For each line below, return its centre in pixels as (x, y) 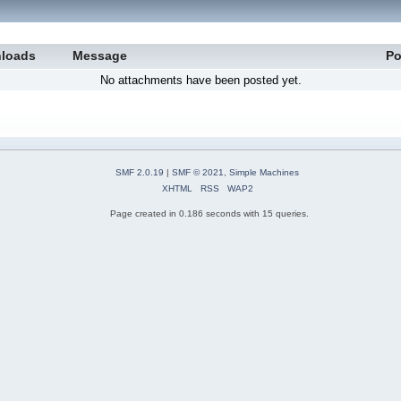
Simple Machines (264, 173)
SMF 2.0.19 (140, 173)
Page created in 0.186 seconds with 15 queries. (209, 213)
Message (100, 56)
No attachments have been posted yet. (200, 81)
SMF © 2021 (198, 173)
